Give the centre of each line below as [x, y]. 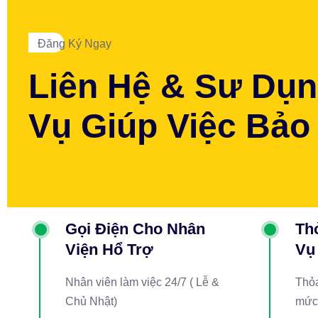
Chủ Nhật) [91, 301]
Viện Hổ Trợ [109, 250]
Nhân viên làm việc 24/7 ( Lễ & [142, 282]
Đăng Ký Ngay [75, 44]
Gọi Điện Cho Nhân [135, 229]
